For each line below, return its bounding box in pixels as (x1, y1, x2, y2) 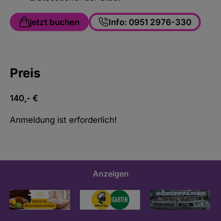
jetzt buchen (29, 17, 79, 27)
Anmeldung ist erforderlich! (10, 114, 117, 125)
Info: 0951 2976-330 (108, 17, 191, 27)
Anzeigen (92, 168, 129, 179)
